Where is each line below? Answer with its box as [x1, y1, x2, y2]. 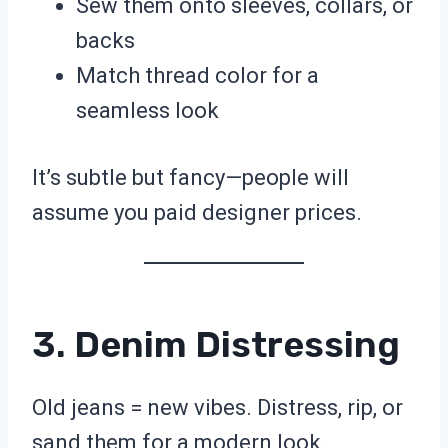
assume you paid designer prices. [32, 200, 362, 226]
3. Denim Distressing [32, 323, 400, 367]
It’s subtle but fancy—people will [32, 165, 349, 191]
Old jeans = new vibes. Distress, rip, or [32, 395, 403, 421]
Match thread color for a [76, 63, 319, 89]
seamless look [76, 98, 219, 124]
